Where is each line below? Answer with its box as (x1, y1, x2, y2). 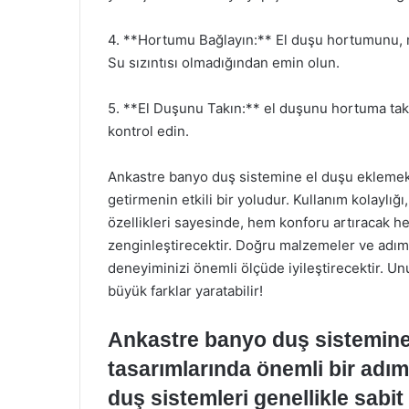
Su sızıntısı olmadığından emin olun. (108, 53, 340, 71)
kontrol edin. (108, 121, 189, 140)
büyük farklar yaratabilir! (108, 281, 263, 299)
